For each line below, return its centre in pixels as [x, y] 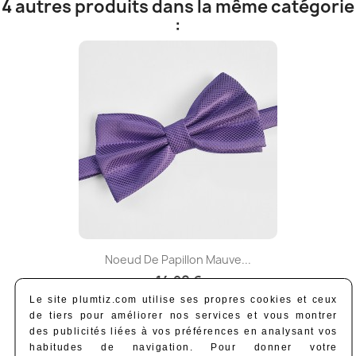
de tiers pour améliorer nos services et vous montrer [184, 315]
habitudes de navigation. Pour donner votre [184, 347]
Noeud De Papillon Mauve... [178, 260]
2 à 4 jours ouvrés [179, 315]
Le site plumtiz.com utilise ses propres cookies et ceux [184, 300]
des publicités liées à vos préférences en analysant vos [184, 331]
